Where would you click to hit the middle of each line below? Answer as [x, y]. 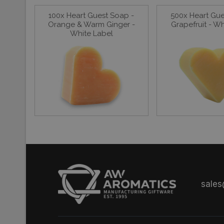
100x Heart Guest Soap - [91, 15]
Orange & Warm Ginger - [91, 24]
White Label [91, 33]
